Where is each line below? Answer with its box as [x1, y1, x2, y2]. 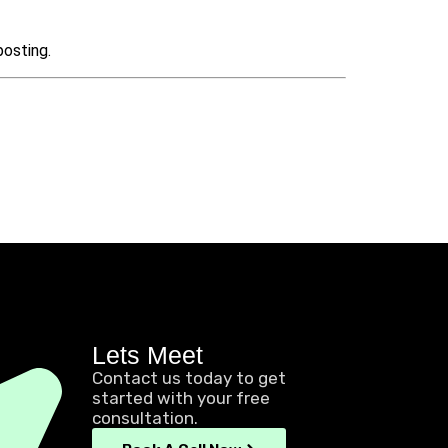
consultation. [92, 408, 199, 429]
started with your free [92, 388, 271, 409]
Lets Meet [92, 341, 204, 370]
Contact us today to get [92, 368, 287, 389]
